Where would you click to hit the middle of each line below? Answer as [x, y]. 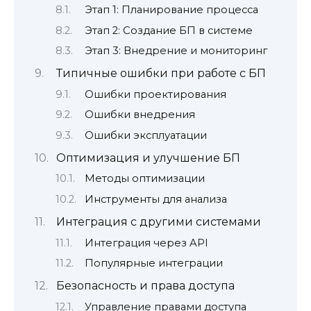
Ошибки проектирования [155, 94]
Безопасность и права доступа [145, 286]
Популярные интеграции [153, 263]
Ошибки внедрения [140, 115]
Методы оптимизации [144, 179]
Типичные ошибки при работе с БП [161, 74]
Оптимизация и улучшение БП [148, 158]
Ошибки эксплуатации [145, 135]
